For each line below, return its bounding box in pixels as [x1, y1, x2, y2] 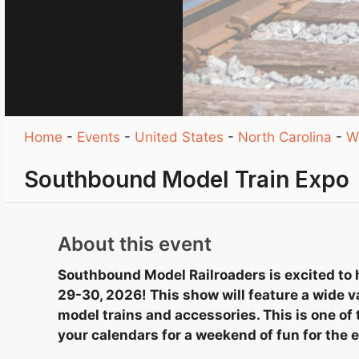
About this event [58, 232, 212, 256]
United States [135, 129, 224, 145]
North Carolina [238, 129, 333, 145]
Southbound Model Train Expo [24, 165, 350, 193]
